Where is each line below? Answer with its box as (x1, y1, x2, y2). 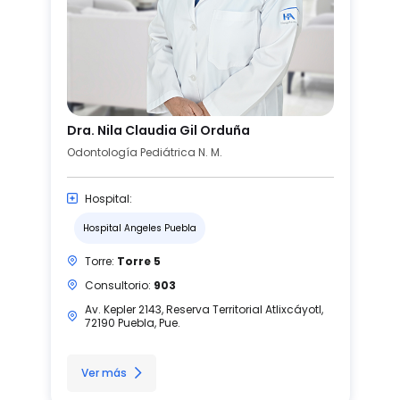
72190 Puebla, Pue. (84, 314, 180, 330)
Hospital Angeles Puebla (82, 221, 196, 235)
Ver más (80, 364, 127, 380)
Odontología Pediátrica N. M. (66, 144, 222, 160)
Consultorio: (84, 277, 154, 293)
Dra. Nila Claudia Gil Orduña (66, 121, 250, 139)
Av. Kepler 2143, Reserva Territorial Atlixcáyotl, (84, 301, 323, 317)
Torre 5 (116, 253, 161, 269)
